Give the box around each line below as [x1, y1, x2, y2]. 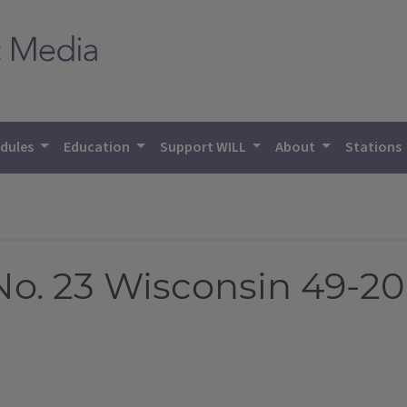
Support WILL [159, 137, 249, 157]
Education [64, 137, 134, 157]
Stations [345, 137, 405, 157]
